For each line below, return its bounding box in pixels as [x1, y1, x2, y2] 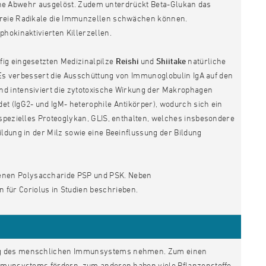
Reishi [115, 56, 139, 66]
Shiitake [156, 56, 186, 66]
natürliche [186, 56, 226, 66]
